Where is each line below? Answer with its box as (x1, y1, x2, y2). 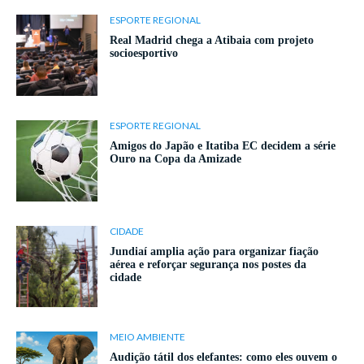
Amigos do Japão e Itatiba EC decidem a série (110, 140, 336, 153)
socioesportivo (110, 47, 178, 60)
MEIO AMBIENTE (110, 331, 185, 344)
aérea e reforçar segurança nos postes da (110, 258, 306, 271)
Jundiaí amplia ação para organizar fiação (110, 245, 318, 258)
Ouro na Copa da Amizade (110, 153, 241, 166)
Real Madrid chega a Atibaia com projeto (110, 34, 314, 47)
